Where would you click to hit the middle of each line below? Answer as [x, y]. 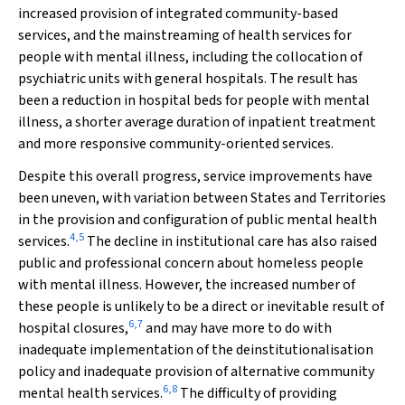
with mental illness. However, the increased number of [187, 285]
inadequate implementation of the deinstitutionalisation [196, 350]
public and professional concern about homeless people [191, 263]
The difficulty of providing [257, 393]
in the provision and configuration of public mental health [198, 220]
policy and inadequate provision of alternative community [196, 372]
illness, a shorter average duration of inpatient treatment [197, 122]
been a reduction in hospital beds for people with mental [194, 100]
